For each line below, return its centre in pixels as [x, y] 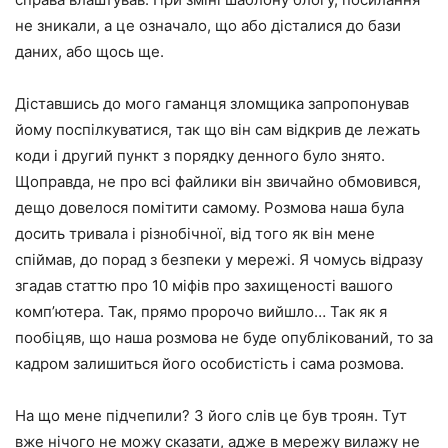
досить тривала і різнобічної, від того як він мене [195, 233]
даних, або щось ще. [89, 51]
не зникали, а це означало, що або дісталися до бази [208, 25]
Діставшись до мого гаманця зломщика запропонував [212, 103]
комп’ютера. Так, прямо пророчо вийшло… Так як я [201, 311]
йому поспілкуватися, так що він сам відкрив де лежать [217, 129]
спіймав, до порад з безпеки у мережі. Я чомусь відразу [219, 259]
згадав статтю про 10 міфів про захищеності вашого [204, 285]
